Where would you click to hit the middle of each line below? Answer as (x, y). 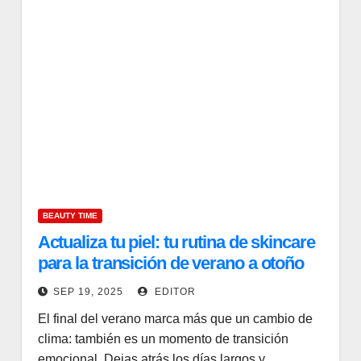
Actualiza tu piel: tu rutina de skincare (176, 242)
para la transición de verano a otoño (171, 263)
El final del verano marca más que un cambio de (175, 319)
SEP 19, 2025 (88, 292)
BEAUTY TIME (70, 216)
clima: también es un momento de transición (163, 339)
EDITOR (173, 292)
